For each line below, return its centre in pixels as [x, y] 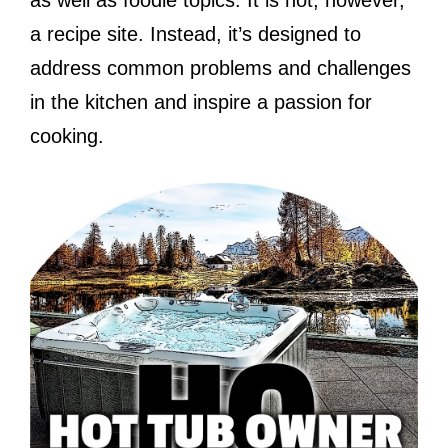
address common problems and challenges [220, 67]
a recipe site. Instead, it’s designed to [195, 33]
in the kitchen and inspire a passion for [201, 101]
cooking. [67, 135]
